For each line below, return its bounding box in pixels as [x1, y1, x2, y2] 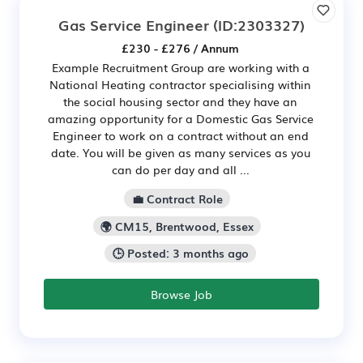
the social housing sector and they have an [63, 93, 297, 109]
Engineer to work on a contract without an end [52, 127, 309, 143]
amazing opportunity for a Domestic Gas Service [47, 110, 314, 126]
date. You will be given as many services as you [50, 144, 310, 160]
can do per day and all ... [111, 161, 250, 177]
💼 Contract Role [131, 190, 223, 207]
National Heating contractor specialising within [49, 76, 311, 92]
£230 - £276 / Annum [122, 40, 239, 56]
